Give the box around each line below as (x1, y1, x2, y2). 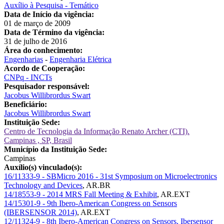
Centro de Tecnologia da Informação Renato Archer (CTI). (4, 126, 189, 135)
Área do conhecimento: (4, 45, 82, 54)
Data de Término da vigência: (4, 27, 104, 36)
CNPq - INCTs (4, 72, 52, 81)
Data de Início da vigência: (4, 9, 94, 18)
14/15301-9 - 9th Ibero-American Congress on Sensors (4, 198, 177, 207)
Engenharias (4, 54, 43, 63)
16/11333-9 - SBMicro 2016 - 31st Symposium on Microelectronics (4, 171, 217, 180)
